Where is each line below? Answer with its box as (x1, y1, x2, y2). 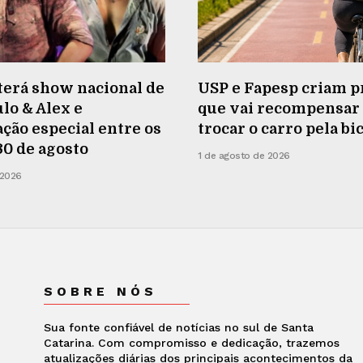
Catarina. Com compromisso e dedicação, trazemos (43, 336, 340, 350)
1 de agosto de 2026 (198, 150, 290, 162)
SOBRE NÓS (43, 284, 157, 300)
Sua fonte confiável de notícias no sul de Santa (43, 321, 314, 335)
